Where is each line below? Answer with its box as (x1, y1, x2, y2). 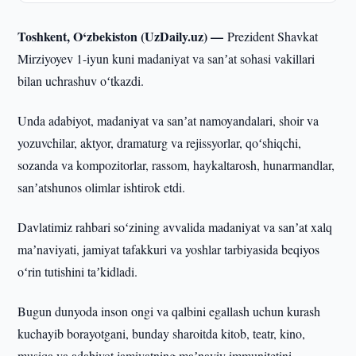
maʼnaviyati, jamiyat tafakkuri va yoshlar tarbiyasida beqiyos (17, 241, 320, 257)
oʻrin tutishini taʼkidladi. (17, 263, 138, 280)
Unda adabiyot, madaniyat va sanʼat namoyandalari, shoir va (17, 112, 319, 129)
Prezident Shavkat (227, 28, 319, 44)
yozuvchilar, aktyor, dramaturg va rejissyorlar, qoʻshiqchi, (17, 134, 302, 151)
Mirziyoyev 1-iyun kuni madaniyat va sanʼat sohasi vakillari (17, 50, 315, 67)
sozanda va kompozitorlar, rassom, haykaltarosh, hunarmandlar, (17, 157, 335, 173)
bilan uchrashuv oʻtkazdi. (17, 72, 145, 89)
